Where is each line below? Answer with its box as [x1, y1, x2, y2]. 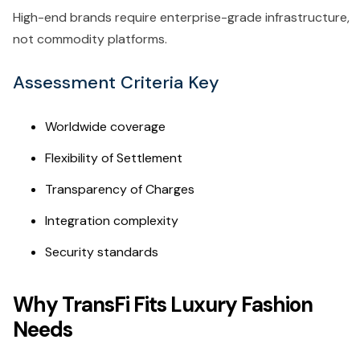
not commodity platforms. [13, 30, 167, 47]
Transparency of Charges [45, 180, 194, 198]
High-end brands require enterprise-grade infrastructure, [13, 8, 350, 26]
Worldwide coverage [45, 117, 166, 135]
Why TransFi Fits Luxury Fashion [13, 290, 313, 318]
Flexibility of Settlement [45, 149, 182, 166]
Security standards [45, 243, 162, 260]
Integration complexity [45, 211, 178, 229]
